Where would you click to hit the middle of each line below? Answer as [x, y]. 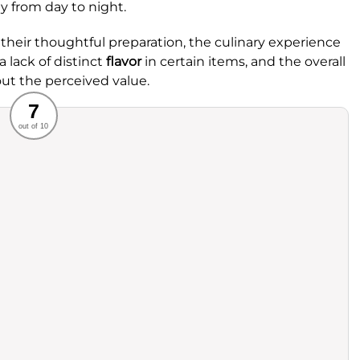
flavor [124, 61]
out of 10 [33, 126]
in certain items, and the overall [243, 61]
